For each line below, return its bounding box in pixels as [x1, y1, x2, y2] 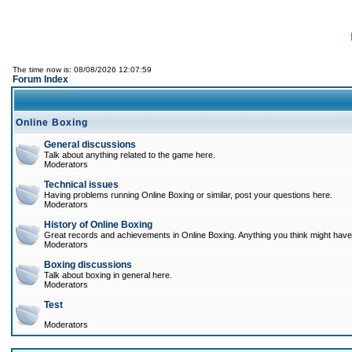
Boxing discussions [44, 259, 132, 270]
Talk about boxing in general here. [44, 270, 172, 280]
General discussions [44, 139, 136, 150]
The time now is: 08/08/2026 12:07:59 [13, 65, 152, 74]
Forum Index [13, 74, 68, 85]
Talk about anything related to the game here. [44, 150, 215, 159]
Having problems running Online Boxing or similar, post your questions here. [44, 190, 332, 200]
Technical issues [44, 179, 119, 190]
